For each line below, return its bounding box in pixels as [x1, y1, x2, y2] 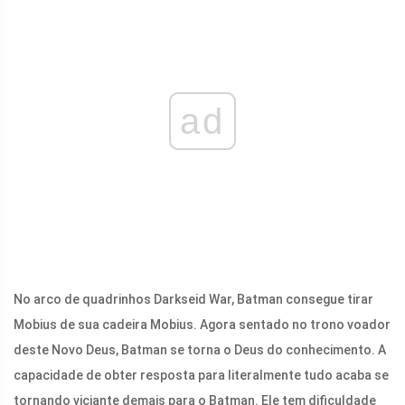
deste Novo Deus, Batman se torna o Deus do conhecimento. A [14, 343, 386, 358]
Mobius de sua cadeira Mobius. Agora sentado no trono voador [14, 317, 391, 333]
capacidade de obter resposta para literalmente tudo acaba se [14, 368, 389, 383]
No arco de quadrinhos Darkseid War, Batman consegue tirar [14, 292, 373, 307]
